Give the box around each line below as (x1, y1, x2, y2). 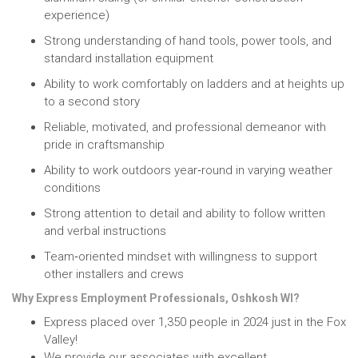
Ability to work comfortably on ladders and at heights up (44, 77, 344, 91)
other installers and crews (44, 267, 184, 281)
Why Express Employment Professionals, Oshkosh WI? (12, 292, 300, 304)
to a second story (44, 94, 140, 109)
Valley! (44, 332, 78, 347)
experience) (44, 8, 109, 22)
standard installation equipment (44, 51, 213, 66)
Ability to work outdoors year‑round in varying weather (44, 163, 332, 177)
